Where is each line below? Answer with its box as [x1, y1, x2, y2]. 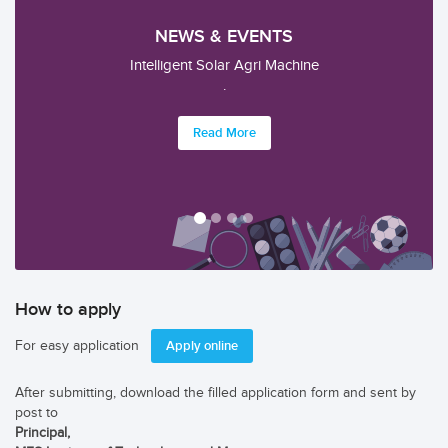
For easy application [15, 337, 151, 354]
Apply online [166, 337, 238, 354]
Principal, [15, 424, 70, 441]
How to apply [15, 298, 121, 320]
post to [15, 404, 58, 421]
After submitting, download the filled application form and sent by [15, 384, 416, 401]
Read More [205, 144, 269, 161]
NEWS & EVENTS [155, 25, 293, 47]
